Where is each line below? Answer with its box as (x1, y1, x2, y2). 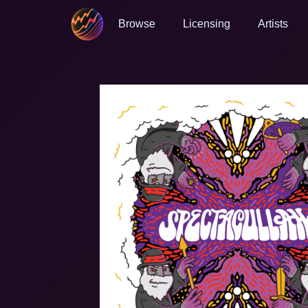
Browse (118, 18, 155, 30)
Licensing (183, 18, 230, 30)
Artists (258, 18, 288, 30)
